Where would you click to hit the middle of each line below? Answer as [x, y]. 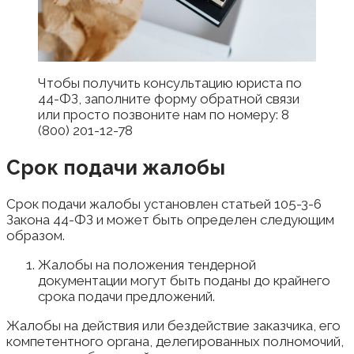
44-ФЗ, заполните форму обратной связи [169, 99]
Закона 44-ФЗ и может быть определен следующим [170, 219]
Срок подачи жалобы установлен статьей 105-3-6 [164, 203]
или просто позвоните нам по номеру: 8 [164, 115]
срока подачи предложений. [126, 296]
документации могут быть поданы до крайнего [184, 280]
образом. [36, 235]
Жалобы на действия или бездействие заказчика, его [173, 325]
